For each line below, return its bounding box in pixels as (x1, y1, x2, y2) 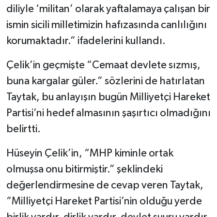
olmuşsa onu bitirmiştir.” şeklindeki (6, 164, 163, 175)
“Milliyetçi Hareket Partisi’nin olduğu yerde (6, 196, 202, 207)
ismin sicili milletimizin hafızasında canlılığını (6, 20, 207, 31)
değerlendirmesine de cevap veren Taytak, (6, 180, 203, 191)
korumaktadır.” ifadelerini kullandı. (6, 36, 166, 47)
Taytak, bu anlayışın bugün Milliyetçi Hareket (6, 92, 210, 103)
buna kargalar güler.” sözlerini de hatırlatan (6, 76, 205, 87)
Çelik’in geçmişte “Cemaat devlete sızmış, (6, 60, 201, 71)
